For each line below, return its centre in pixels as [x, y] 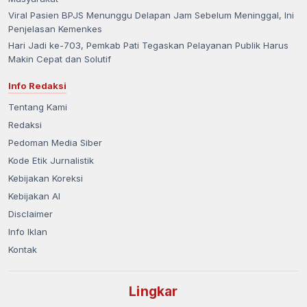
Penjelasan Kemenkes [55, 28]
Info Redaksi [37, 85]
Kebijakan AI [34, 196]
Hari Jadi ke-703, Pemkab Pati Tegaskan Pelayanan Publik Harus [148, 45]
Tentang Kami [38, 107]
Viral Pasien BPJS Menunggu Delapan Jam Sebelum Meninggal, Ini [151, 15]
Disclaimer [30, 213]
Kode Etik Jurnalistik [51, 160]
